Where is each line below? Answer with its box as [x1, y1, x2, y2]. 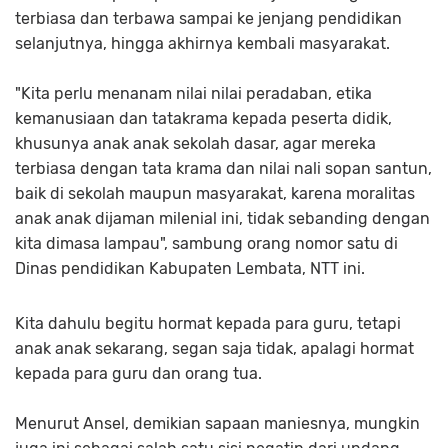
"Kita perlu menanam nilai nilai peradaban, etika [15, 84, 372, 104]
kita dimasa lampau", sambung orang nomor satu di [15, 234, 398, 254]
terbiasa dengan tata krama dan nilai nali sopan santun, [15, 159, 432, 179]
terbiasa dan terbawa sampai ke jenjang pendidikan [15, 9, 402, 29]
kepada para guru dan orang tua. [15, 364, 262, 384]
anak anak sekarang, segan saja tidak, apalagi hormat [15, 339, 414, 359]
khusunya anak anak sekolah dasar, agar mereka [15, 134, 376, 154]
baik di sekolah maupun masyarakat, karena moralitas [15, 184, 415, 204]
